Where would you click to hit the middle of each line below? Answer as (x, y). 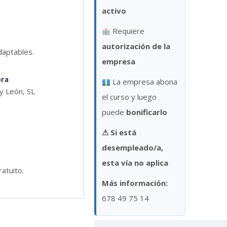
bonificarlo (146, 112)
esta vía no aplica (135, 163)
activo (114, 11)
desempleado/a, (132, 148)
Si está (122, 133)
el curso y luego (129, 97)
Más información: (135, 183)
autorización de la (136, 46)
